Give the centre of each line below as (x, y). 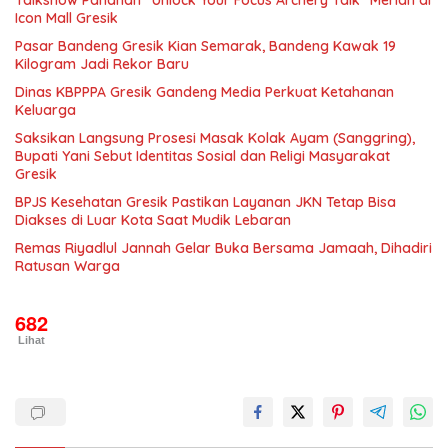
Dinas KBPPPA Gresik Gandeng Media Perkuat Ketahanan (204, 92)
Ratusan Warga (67, 266)
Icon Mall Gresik (66, 18)
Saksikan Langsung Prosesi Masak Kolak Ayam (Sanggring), (215, 138)
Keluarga (45, 110)
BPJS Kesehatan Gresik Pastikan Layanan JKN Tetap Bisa (205, 202)
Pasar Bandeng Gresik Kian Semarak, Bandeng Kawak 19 (205, 46)
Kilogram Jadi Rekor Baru (102, 64)
